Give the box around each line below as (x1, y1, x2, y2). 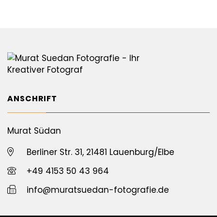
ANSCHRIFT (7, 93, 57, 104)
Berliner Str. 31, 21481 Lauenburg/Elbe (27, 146, 174, 158)
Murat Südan (7, 125, 61, 137)
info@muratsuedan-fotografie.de (27, 184, 169, 196)
